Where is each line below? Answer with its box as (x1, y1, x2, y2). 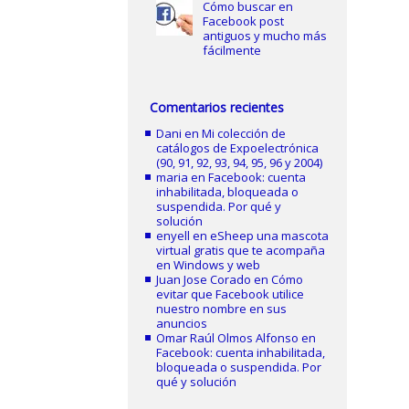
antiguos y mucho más (202, 27, 327, 44)
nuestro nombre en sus (156, 300, 288, 317)
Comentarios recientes (150, 99, 285, 116)
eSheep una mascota (210, 227, 330, 244)
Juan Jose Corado (156, 271, 252, 288)
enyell (156, 227, 191, 244)
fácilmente (202, 42, 261, 58)
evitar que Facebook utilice (156, 286, 305, 302)
